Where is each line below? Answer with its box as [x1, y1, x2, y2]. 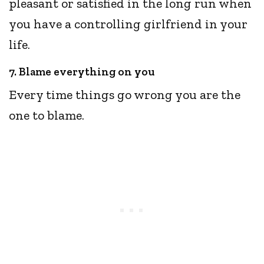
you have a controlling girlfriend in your [9, 16, 248, 32]
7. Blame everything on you [9, 65, 154, 79]
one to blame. [9, 107, 88, 124]
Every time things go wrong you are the [9, 87, 241, 103]
